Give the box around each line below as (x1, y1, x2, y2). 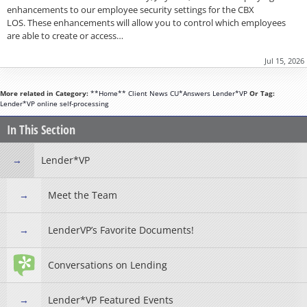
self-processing (60, 98, 108, 108)
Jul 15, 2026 (265, 55, 304, 66)
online (37, 98, 58, 108)
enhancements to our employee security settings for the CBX (7, 3, 254, 16)
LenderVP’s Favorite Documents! (48, 223, 194, 236)
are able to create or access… (7, 29, 123, 42)
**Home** (90, 88, 126, 98)
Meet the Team (48, 188, 117, 201)
